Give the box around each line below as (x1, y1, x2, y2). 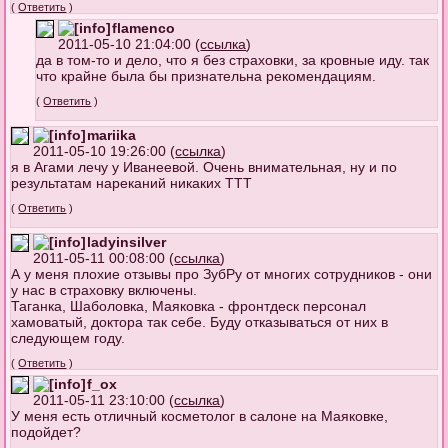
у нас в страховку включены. (11, 281, 198, 298)
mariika (87, 126, 137, 143)
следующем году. (11, 329, 126, 346)
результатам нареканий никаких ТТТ (11, 174, 253, 191)
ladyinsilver (87, 233, 167, 250)
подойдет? (11, 423, 82, 440)
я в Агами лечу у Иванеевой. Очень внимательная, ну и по (11, 158, 398, 175)
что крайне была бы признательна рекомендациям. (36, 67, 377, 84)
